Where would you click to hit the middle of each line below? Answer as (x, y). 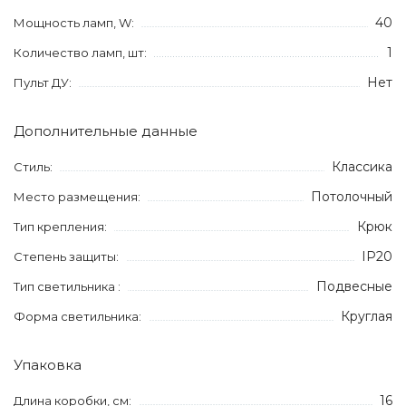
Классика (362, 167)
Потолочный (352, 197)
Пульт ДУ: (43, 82)
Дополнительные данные (106, 131)
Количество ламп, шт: (80, 53)
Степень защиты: (66, 256)
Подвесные (354, 286)
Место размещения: (77, 197)
